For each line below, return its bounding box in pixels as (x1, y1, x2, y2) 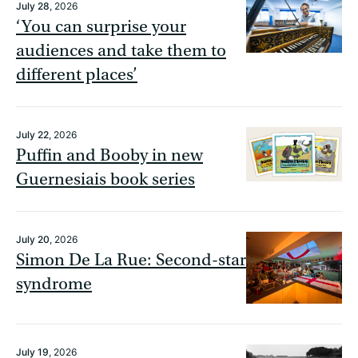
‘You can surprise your (16, 17, 186, 38)
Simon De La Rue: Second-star (16, 250, 246, 271)
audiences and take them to (16, 41, 226, 62)
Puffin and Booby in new (16, 145, 203, 166)
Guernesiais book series (16, 169, 195, 190)
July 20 (16, 233, 50, 247)
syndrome (16, 274, 92, 295)
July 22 (16, 128, 49, 142)
